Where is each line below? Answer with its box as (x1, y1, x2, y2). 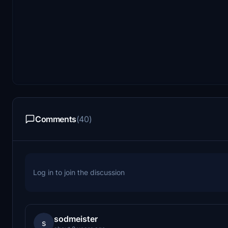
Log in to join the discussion (33, 167, 125, 177)
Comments (35, 113, 76, 124)
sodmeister (54, 213, 98, 224)
